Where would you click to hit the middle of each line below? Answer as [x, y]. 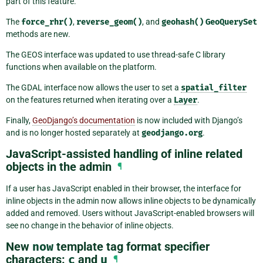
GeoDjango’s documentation [84, 121]
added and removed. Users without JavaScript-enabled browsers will [130, 213]
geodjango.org [172, 133]
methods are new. [38, 34]
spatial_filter [214, 88]
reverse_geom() [109, 22]
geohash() [183, 22]
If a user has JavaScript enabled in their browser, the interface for [124, 189]
